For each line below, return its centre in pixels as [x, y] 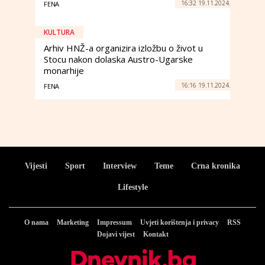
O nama [36, 222]
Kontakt [156, 234]
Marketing [73, 222]
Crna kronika [216, 166]
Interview [120, 166]
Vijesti [36, 166]
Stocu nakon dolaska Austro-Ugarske [118, 59]
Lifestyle [132, 187]
